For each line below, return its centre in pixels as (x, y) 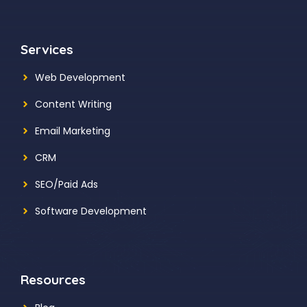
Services (47, 49)
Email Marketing (73, 131)
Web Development (80, 77)
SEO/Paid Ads (66, 184)
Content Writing (73, 104)
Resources (53, 279)
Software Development (91, 211)
